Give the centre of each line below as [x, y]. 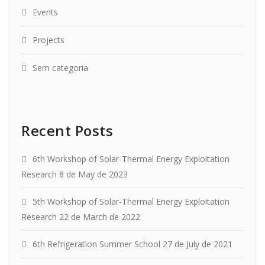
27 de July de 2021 [198, 244]
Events [45, 12]
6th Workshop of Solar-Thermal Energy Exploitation [131, 159]
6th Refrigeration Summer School [96, 244]
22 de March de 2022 [100, 217]
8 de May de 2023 [93, 174]
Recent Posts [67, 131]
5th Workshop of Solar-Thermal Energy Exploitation [131, 202]
